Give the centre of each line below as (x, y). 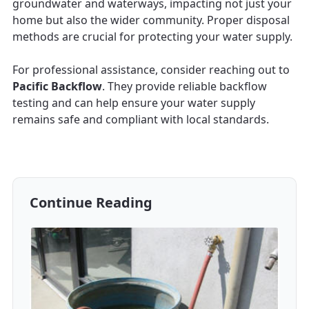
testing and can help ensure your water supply (134, 102)
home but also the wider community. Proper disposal (151, 20)
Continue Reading (91, 202)
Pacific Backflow (57, 86)
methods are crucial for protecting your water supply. (152, 36)
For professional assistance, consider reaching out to (151, 69)
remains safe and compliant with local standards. (141, 119)
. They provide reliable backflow (185, 86)
